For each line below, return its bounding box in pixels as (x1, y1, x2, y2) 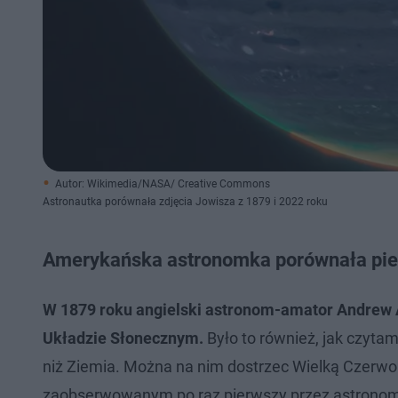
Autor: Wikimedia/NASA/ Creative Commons (55, 178, 270, 190)
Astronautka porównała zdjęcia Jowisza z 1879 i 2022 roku (43, 195, 328, 208)
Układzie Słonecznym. (43, 329, 203, 347)
